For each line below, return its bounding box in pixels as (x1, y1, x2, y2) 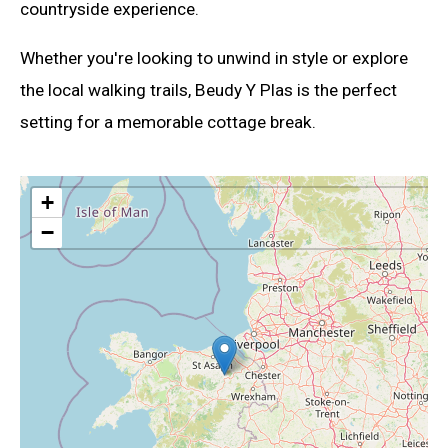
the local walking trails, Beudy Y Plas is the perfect (20, 80, 397, 101)
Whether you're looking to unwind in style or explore (20, 48, 408, 69)
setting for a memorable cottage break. (20, 112, 316, 133)
